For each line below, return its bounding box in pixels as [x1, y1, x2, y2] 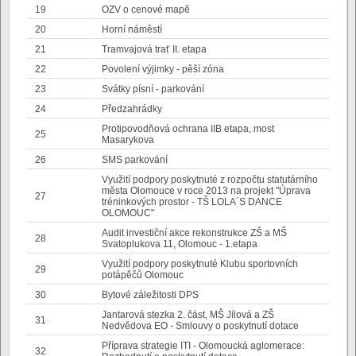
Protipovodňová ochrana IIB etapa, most [102, 123, 274, 134]
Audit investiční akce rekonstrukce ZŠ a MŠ [102, 227, 287, 238]
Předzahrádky [102, 103, 162, 114]
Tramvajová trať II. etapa [102, 44, 207, 55]
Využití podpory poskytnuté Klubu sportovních [102, 258, 298, 269]
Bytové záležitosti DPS [102, 289, 199, 300]
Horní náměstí [102, 24, 162, 35]
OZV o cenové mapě [102, 4, 190, 15]
